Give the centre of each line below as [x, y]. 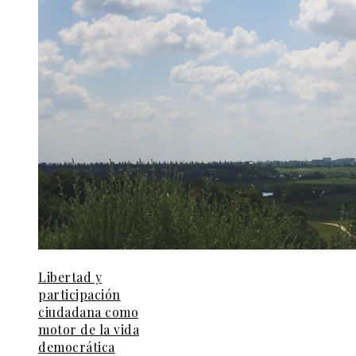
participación [79, 295]
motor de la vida [89, 330]
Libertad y [70, 277]
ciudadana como [88, 312]
